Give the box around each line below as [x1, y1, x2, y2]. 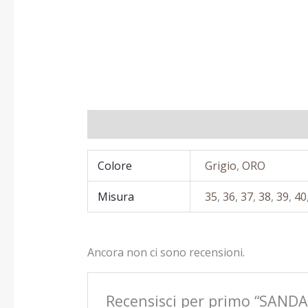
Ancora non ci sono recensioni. [87, 244, 245, 260]
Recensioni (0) [225, 116, 297, 132]
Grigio [205, 157, 237, 173]
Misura [98, 188, 135, 204]
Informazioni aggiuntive [87, 116, 212, 132]
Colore [98, 157, 133, 173]
